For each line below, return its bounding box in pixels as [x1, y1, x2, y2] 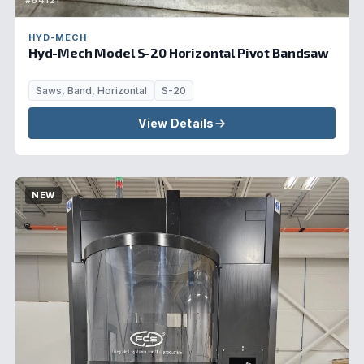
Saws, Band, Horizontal [35, 84, 147, 97]
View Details [138, 115, 214, 130]
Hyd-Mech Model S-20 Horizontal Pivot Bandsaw [28, 45, 329, 61]
